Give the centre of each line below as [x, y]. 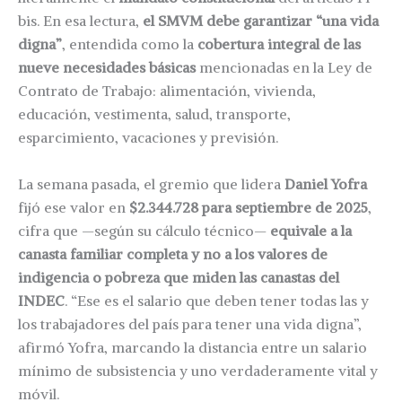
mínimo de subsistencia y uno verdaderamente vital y [198, 370]
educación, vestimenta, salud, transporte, [154, 114]
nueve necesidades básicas [107, 68]
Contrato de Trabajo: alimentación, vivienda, [167, 91]
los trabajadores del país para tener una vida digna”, [190, 323]
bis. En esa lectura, [80, 21]
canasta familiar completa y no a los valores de [173, 253]
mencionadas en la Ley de [284, 68]
